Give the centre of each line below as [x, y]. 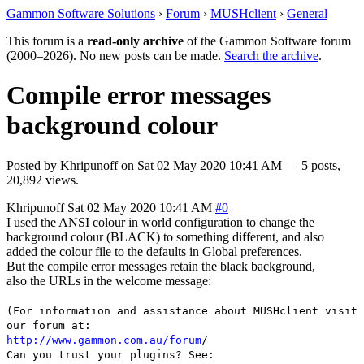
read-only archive [135, 41]
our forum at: [49, 325]
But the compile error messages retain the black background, [161, 266]
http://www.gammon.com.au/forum [104, 340]
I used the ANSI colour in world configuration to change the [160, 222]
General [307, 13]
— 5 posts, [311, 165]
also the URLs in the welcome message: [109, 280]
